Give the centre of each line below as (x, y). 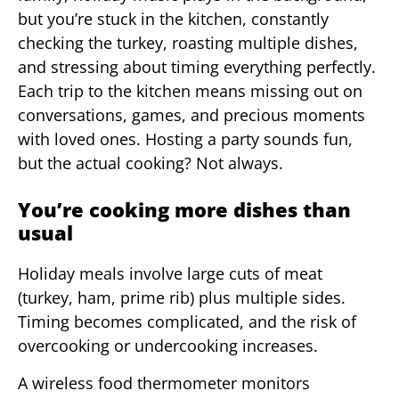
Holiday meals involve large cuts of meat (170, 274)
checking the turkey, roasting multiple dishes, (188, 43)
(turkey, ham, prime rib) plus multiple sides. (182, 298)
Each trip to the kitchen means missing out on (190, 91)
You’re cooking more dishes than (184, 210)
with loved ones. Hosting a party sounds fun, (185, 139)
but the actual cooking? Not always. (151, 163)
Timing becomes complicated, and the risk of (187, 322)
